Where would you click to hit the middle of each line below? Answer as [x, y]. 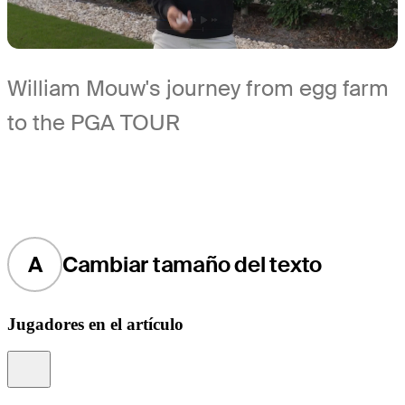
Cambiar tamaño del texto [192, 264]
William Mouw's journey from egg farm [198, 89]
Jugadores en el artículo [95, 324]
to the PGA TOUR [94, 123]
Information [72, 360]
